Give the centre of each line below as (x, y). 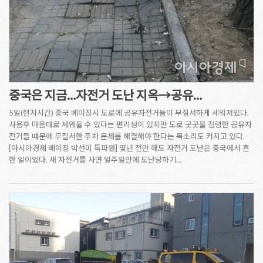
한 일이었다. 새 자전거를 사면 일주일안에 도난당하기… (95, 159)
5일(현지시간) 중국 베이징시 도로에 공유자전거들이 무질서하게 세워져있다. (129, 112)
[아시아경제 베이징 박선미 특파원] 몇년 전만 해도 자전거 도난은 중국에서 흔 (129, 148)
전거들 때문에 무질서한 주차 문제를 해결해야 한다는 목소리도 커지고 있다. (129, 136)
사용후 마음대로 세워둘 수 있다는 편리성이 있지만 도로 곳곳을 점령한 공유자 (130, 124)
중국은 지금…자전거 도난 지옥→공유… (105, 95)
